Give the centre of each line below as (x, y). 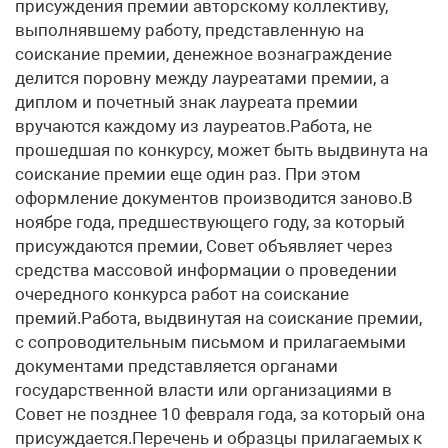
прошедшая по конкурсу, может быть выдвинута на (221, 150)
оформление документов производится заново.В (214, 198)
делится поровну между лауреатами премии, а (202, 78)
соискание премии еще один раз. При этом (188, 174)
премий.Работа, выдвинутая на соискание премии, (218, 318)
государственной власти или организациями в (203, 390)
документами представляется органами (176, 366)
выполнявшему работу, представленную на (189, 30)
